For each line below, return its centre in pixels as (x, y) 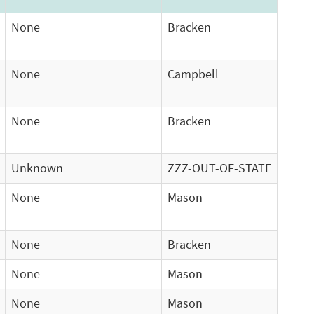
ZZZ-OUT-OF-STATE (219, 168)
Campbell (193, 74)
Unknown (37, 168)
